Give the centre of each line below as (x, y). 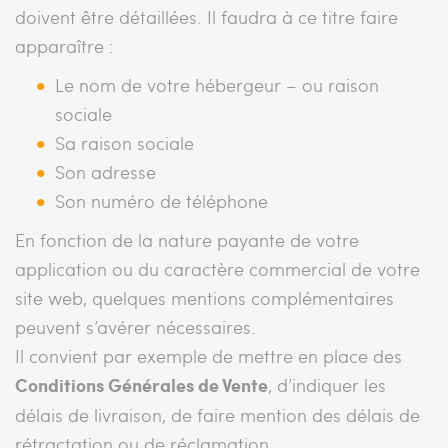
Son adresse (105, 171)
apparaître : (64, 45)
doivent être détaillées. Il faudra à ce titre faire (206, 16)
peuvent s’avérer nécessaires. (135, 326)
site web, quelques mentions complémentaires (204, 297)
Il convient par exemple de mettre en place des (208, 355)
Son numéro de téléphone (161, 200)
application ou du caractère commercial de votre (217, 268)
